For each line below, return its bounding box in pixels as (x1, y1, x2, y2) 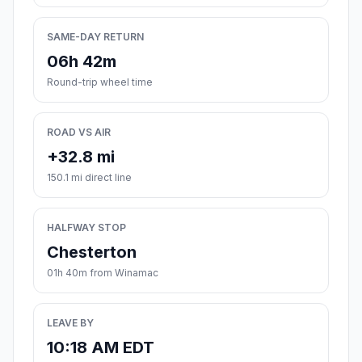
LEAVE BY (47, 317, 94, 330)
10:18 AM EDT (47, 338, 154, 358)
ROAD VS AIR (47, 126, 111, 139)
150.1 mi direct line (47, 171, 132, 184)
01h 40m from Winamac (47, 267, 158, 280)
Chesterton (47, 242, 137, 263)
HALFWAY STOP (47, 221, 126, 234)
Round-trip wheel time (47, 76, 153, 89)
